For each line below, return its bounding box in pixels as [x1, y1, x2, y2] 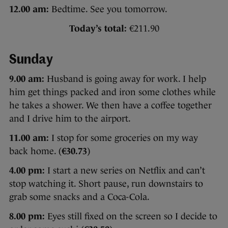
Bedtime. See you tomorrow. [49, 4, 167, 14]
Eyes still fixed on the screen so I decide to [45, 211, 217, 221]
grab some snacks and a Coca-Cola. [9, 191, 150, 202]
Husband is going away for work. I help [44, 73, 206, 84]
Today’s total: [69, 23, 127, 34]
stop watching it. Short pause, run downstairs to [9, 178, 203, 189]
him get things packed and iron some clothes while [9, 87, 216, 97]
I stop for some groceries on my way [49, 132, 198, 143]
